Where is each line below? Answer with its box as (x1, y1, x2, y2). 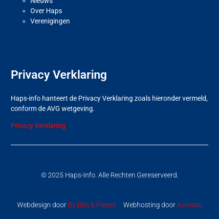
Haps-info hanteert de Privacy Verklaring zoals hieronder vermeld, (11, 94, 208, 102)
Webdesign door (17, 200, 68, 209)
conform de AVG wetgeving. (11, 104, 95, 112)
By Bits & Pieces (67, 200, 116, 209)
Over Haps (30, 6, 63, 15)
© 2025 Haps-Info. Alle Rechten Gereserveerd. (41, 171, 178, 179)
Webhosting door (115, 200, 177, 209)
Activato (176, 200, 202, 209)
